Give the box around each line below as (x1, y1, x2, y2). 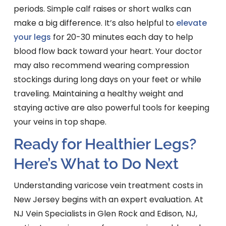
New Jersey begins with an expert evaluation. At (13, 194, 203, 206)
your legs (13, 31, 51, 43)
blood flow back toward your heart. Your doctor (13, 45, 202, 58)
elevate (176, 17, 207, 29)
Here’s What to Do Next (13, 155, 179, 173)
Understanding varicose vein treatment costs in (13, 180, 203, 192)
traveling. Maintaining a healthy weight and (13, 88, 183, 100)
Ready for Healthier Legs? (13, 135, 196, 153)
